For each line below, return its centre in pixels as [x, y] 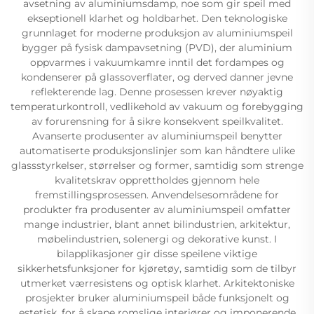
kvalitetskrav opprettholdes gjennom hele [157, 180]
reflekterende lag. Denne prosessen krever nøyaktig [157, 91]
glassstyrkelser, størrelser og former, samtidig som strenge [157, 165]
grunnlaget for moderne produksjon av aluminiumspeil [157, 33]
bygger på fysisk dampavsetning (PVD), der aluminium [157, 47]
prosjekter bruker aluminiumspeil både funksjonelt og [157, 298]
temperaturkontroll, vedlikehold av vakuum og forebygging [157, 106]
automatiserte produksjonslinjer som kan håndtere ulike [157, 150]
